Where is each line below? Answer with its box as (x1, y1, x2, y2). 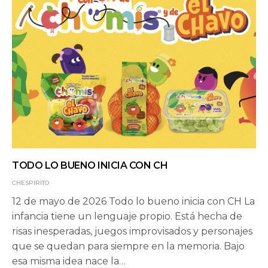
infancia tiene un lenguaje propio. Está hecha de (12, 211, 242, 223)
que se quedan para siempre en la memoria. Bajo (12, 240, 245, 252)
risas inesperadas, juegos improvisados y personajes (12, 226, 252, 237)
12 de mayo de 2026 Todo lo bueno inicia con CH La (12, 196, 255, 208)
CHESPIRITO (12, 179, 49, 187)
